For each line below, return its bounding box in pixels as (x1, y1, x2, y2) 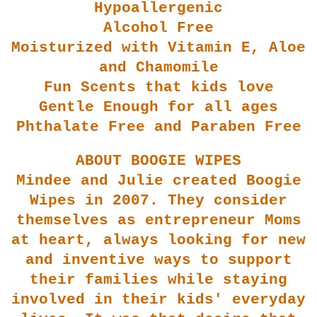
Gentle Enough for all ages (39, 98, 278, 115)
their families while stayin (30, 271, 278, 288)
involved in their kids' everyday (11, 291, 306, 308)
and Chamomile (98, 59, 219, 76)
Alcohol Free (103, 19, 214, 36)
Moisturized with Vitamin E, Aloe (11, 39, 306, 56)
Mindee (16, 172, 71, 189)
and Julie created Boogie (71, 172, 301, 189)
